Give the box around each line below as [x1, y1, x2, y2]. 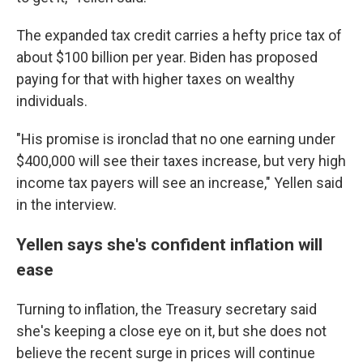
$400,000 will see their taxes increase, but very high [16, 152, 346, 169]
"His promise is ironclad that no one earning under [16, 130, 335, 147]
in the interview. [16, 196, 117, 213]
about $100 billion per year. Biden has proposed [16, 49, 318, 66]
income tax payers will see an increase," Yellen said [16, 174, 343, 191]
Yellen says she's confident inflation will [16, 234, 322, 254]
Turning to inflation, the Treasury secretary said [16, 301, 317, 318]
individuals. [16, 92, 88, 109]
